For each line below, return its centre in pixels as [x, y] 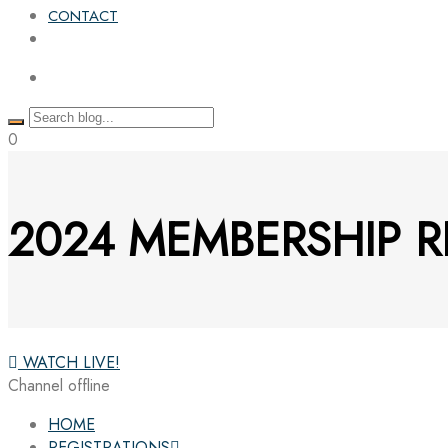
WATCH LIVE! [69, 363]
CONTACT [83, 15]
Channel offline [59, 386]
